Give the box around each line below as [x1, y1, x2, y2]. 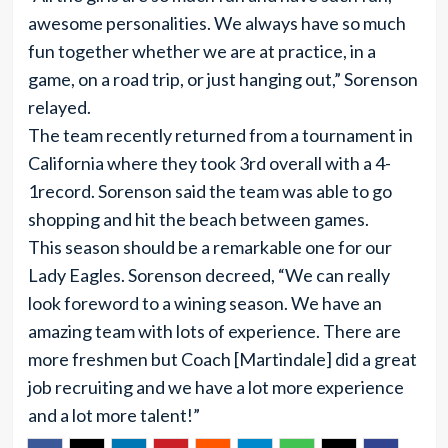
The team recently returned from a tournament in [27, 124, 413, 146]
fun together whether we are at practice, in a [27, 40, 376, 62]
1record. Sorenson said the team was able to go [27, 180, 392, 202]
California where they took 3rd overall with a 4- [27, 152, 391, 174]
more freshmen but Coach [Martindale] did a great [27, 348, 417, 370]
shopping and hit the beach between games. [27, 208, 369, 230]
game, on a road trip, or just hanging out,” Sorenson [27, 68, 418, 90]
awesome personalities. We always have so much [27, 12, 406, 34]
